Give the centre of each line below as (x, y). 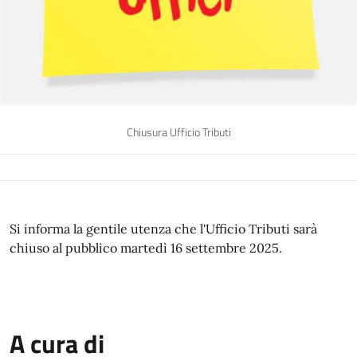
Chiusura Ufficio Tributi (178, 132)
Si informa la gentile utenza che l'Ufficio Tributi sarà (163, 229)
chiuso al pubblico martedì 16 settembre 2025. (146, 248)
